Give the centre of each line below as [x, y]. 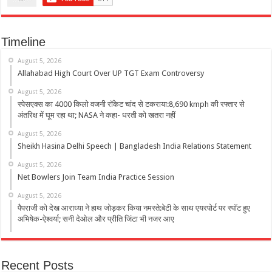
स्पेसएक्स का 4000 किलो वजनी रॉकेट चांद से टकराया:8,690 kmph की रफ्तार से [131, 104]
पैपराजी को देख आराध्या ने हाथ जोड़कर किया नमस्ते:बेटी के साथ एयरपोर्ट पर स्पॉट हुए [134, 208]
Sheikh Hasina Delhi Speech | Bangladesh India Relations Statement [135, 146]
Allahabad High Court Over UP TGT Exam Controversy [111, 73]
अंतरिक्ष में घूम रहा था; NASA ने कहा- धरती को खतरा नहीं [97, 115]
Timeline [24, 42]
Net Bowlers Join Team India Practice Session [96, 177]
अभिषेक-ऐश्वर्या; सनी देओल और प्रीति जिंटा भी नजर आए [96, 219]
